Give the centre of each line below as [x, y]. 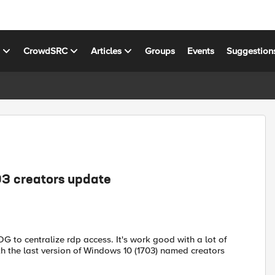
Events [201, 51]
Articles [107, 51]
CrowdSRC [46, 51]
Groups [160, 51]
